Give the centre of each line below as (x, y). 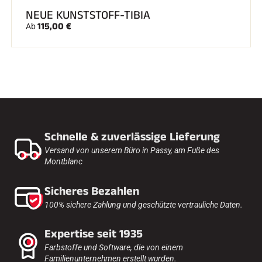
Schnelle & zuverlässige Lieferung (132, 137)
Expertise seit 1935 (94, 234)
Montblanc (63, 161)
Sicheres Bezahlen (92, 191)
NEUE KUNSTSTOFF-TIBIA (88, 15)
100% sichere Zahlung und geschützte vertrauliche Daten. (144, 204)
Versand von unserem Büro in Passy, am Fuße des (132, 150)
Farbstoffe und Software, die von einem (114, 247)
